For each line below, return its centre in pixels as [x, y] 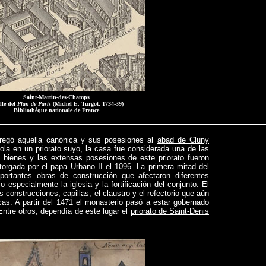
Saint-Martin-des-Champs [56, 97]
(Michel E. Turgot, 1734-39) [87, 104]
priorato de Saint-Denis [170, 211]
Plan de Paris [34, 104]
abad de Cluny [183, 140]
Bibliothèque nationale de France [56, 110]
